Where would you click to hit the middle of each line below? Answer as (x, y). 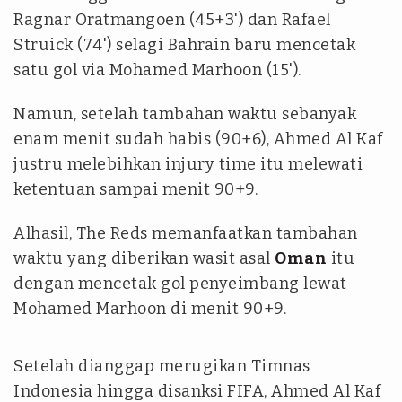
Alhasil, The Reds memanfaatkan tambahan (186, 234)
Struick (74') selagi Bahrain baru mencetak (184, 45)
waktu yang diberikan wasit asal (144, 259)
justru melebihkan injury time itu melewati (188, 165)
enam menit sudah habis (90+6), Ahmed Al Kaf (198, 140)
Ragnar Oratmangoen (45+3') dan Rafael (172, 20)
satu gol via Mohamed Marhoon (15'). (157, 70)
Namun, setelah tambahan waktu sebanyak (185, 114)
